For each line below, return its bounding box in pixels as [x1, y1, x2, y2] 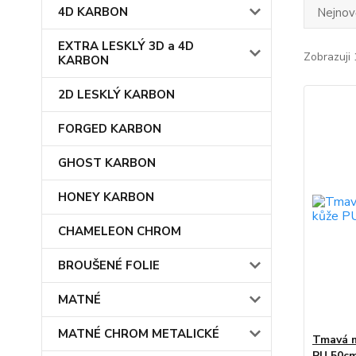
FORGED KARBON [58, 121, 161, 137]
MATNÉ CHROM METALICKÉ [58, 326, 219, 342]
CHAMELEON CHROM [58, 223, 181, 239]
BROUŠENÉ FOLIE [58, 257, 160, 273]
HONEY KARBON [58, 189, 154, 205]
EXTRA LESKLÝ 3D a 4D [58, 38, 194, 54]
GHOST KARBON [58, 155, 156, 171]
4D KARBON [58, 4, 128, 20]
